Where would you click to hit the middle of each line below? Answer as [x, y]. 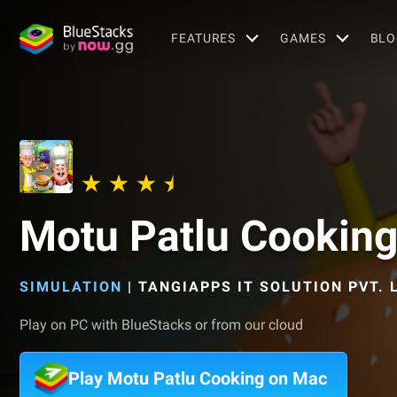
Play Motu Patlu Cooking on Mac [198, 378]
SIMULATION [71, 287]
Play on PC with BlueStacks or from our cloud [161, 325]
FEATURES [204, 38]
